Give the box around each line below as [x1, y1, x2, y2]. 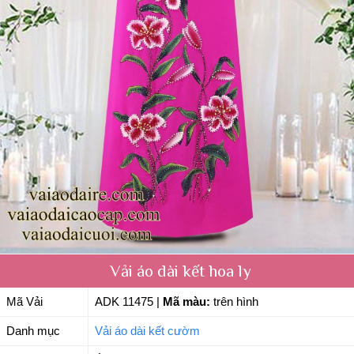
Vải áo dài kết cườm [95, 324, 200, 337]
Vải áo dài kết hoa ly [110, 261, 251, 281]
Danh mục [6, 324, 60, 337]
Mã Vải [6, 295, 43, 308]
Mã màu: [163, 295, 210, 308]
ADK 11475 [95, 295, 153, 308]
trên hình [210, 295, 258, 308]
